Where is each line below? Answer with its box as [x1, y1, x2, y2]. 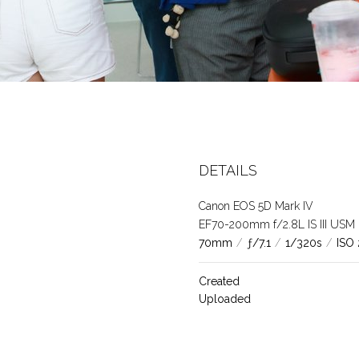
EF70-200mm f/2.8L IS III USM [198, 218, 355, 231]
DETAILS [198, 162, 257, 179]
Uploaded [198, 292, 251, 305]
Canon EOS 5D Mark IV [198, 200, 313, 212]
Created [198, 275, 240, 288]
